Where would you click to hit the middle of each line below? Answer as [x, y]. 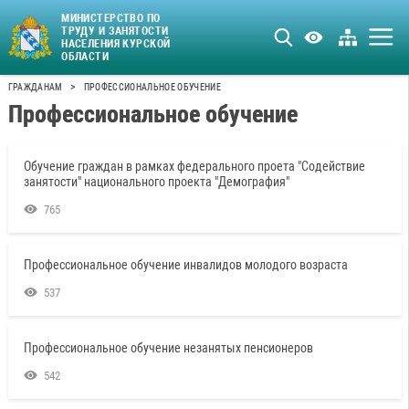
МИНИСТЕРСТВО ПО [111, 18]
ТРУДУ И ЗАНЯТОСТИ [115, 31]
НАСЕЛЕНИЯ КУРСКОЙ [116, 43]
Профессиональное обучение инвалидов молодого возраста [185, 265]
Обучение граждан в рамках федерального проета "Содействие [194, 167]
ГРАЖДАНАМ [35, 88]
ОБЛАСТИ [85, 56]
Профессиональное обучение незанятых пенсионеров [168, 347]
